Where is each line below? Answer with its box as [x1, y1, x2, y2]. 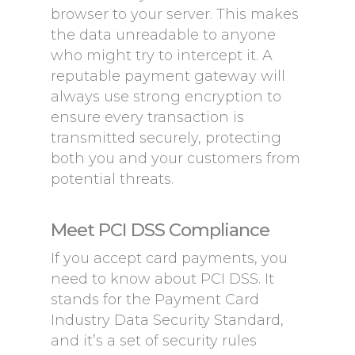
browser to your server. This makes [51, 6, 299, 23]
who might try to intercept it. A [51, 47, 273, 64]
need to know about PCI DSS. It [51, 270, 274, 288]
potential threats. [51, 170, 174, 188]
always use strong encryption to [51, 88, 281, 105]
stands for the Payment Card [51, 291, 259, 308]
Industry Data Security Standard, [51, 311, 284, 329]
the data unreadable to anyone [51, 26, 276, 44]
